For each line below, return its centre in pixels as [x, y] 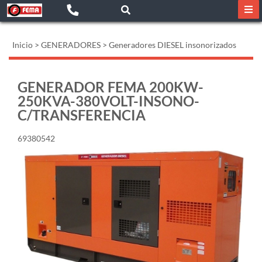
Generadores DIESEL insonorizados [173, 45]
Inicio [23, 45]
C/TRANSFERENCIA [82, 115]
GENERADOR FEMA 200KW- [111, 87]
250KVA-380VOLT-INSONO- [108, 101]
